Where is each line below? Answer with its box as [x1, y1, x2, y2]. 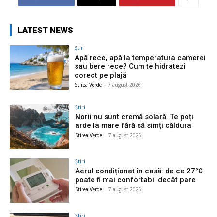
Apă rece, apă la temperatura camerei [75, 53, 206, 62]
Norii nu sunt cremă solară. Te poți [75, 112, 194, 122]
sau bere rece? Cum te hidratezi [75, 62, 186, 71]
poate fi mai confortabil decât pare [75, 175, 196, 184]
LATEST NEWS [17, 25, 73, 35]
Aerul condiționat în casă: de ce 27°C [75, 166, 203, 175]
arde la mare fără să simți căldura [75, 121, 192, 130]
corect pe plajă [75, 71, 127, 80]
